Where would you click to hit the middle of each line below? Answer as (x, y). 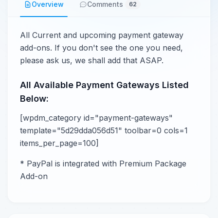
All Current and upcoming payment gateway (102, 35)
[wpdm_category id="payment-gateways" (96, 118)
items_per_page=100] (59, 143)
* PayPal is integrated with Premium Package (103, 164)
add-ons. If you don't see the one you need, (101, 48)
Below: (34, 99)
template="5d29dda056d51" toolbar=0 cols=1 (104, 131)
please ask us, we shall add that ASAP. (92, 61)
